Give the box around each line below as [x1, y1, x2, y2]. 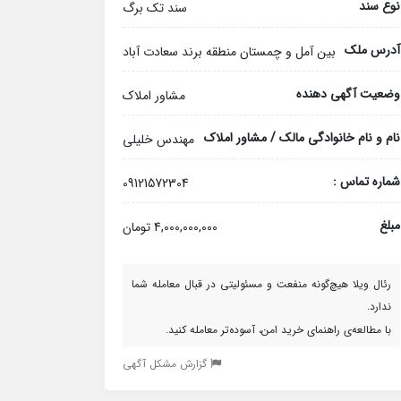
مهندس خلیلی [123, 130, 194, 149]
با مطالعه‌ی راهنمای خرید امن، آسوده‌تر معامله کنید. [166, 321, 391, 338]
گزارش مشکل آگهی [123, 355, 210, 372]
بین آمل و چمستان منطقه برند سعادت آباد [123, 42, 336, 62]
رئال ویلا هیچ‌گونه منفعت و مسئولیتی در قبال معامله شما [132, 276, 391, 293]
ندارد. [367, 298, 391, 315]
